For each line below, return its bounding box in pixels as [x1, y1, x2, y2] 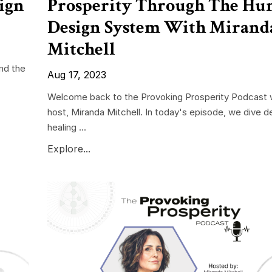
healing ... [47, 121, 86, 133]
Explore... [47, 142, 90, 155]
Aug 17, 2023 [47, 68, 106, 81]
